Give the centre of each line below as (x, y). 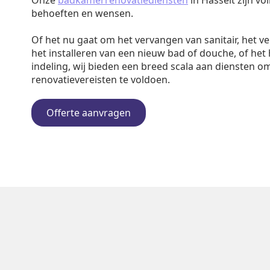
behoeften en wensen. (82, 13)
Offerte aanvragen (89, 113)
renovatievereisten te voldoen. (101, 80)
